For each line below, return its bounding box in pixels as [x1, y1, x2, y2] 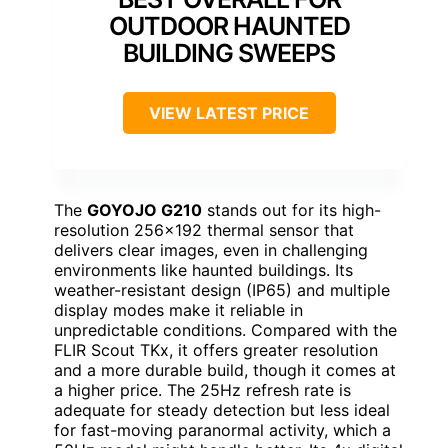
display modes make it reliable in [54, 299, 303, 320]
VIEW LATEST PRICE [149, 102, 309, 123]
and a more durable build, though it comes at [54, 359, 396, 380]
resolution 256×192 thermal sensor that [54, 219, 354, 240]
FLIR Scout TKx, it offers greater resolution [54, 339, 378, 360]
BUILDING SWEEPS [123, 37, 335, 68]
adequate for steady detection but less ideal [54, 399, 390, 420]
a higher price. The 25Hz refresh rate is [54, 379, 351, 400]
